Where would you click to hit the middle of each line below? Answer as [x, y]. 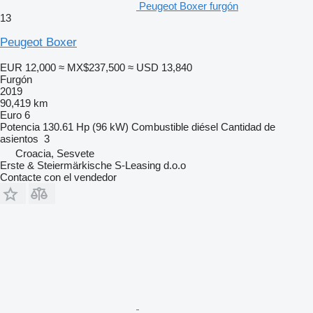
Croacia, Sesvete [55, 153]
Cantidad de [248, 126]
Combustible [160, 126]
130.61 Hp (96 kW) [86, 126]
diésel [205, 126]
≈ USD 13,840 [160, 67]
